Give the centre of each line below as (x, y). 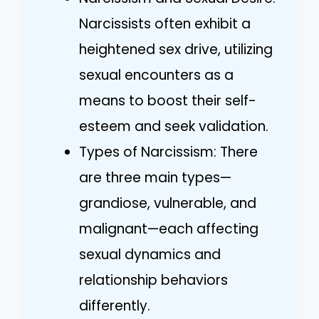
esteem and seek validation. (174, 126)
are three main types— (155, 177)
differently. (115, 305)
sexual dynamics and (150, 254)
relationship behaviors (153, 280)
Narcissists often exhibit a (165, 23)
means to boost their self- (168, 100)
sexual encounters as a (156, 75)
